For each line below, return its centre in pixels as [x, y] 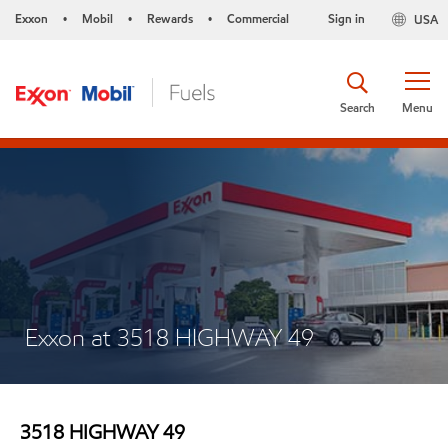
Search [357, 107]
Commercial [258, 18]
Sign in [346, 18]
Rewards [170, 18]
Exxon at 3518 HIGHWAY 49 [169, 337]
